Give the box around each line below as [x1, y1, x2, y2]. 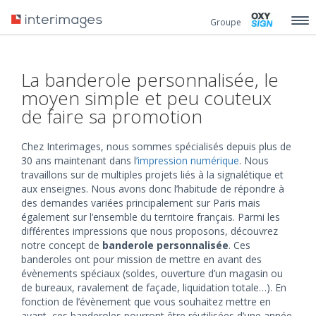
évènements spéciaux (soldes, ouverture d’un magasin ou [21, 267, 283, 280]
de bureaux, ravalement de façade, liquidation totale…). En [21, 281, 286, 294]
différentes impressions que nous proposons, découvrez [21, 224, 278, 238]
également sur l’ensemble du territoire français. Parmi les [21, 210, 280, 224]
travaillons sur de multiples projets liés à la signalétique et [21, 168, 284, 181]
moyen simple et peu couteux [21, 85, 272, 111]
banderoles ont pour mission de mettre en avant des [21, 253, 262, 266]
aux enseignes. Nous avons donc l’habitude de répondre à [21, 182, 284, 195]
